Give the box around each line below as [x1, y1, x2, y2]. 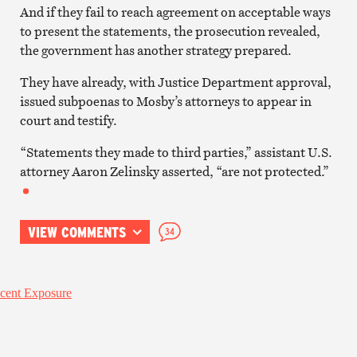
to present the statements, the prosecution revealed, [19, 22, 320, 40]
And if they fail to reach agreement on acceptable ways [19, 2, 331, 21]
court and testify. [19, 111, 117, 129]
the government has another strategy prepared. [19, 41, 292, 59]
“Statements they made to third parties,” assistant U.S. [19, 143, 332, 161]
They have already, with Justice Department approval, [19, 73, 331, 91]
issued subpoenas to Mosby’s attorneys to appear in [19, 92, 312, 110]
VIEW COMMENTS [27, 222, 126, 241]
